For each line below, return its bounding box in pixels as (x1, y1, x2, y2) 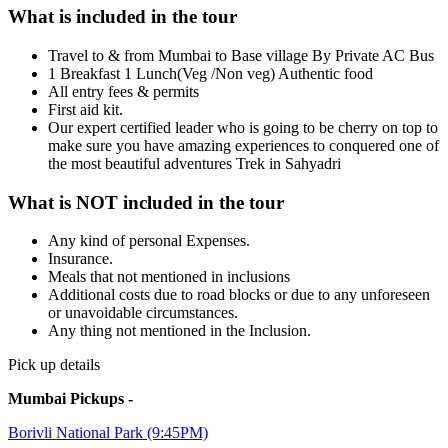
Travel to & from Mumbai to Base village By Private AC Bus (48, 46, 434, 64)
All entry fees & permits (48, 82, 203, 100)
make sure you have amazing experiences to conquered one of (48, 136, 439, 154)
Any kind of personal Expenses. (48, 232, 250, 250)
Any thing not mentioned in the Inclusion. (48, 322, 311, 340)
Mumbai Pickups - (8, 390, 133, 408)
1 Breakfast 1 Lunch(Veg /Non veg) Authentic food (48, 64, 373, 82)
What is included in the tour (8, 6, 237, 28)
